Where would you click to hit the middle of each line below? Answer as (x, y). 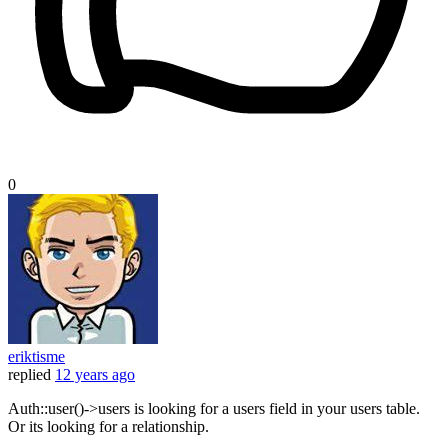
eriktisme (36, 357)
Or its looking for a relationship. (108, 427)
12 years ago (95, 375)
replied (29, 375)
